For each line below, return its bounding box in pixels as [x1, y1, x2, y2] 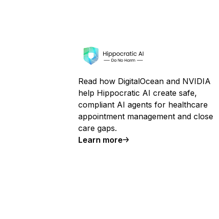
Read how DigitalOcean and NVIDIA [78, 76, 211, 86]
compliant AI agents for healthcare [78, 100, 208, 109]
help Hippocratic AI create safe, [78, 88, 197, 98]
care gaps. [78, 123, 117, 133]
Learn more [78, 135, 123, 145]
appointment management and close [78, 111, 213, 121]
